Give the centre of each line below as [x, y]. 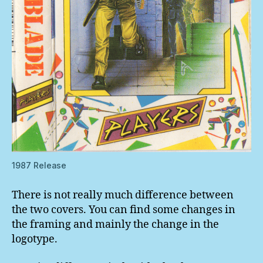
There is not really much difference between [123, 195]
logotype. [35, 240]
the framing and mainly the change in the [115, 225]
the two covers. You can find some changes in [124, 210]
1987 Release [39, 166]
